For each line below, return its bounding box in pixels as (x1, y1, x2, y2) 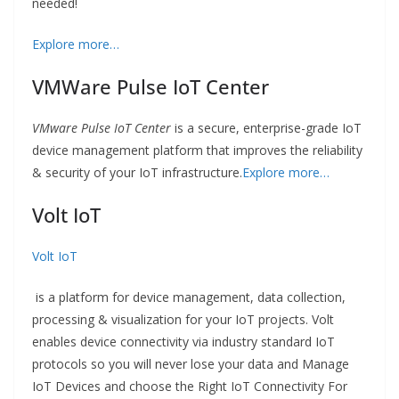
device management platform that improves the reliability (32, 142, 362, 159)
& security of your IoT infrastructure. (32, 164, 242, 182)
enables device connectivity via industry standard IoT (32, 333, 335, 351)
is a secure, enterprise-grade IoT (171, 119, 362, 137)
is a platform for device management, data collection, (32, 289, 346, 306)
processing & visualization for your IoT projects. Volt (32, 311, 334, 329)
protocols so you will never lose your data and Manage (32, 355, 349, 373)
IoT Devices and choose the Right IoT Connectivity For (32, 378, 347, 395)
